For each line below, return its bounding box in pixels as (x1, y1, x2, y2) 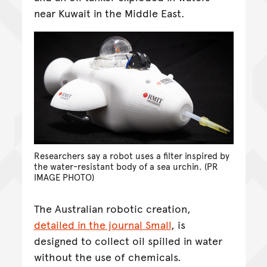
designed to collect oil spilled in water (33, 232, 222, 248)
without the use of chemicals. (33, 249, 184, 264)
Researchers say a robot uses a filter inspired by (33, 149, 229, 162)
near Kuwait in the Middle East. (33, 5, 188, 21)
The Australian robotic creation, (33, 200, 191, 216)
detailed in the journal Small (33, 216, 171, 232)
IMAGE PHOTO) (33, 170, 94, 183)
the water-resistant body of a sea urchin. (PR (33, 160, 218, 172)
